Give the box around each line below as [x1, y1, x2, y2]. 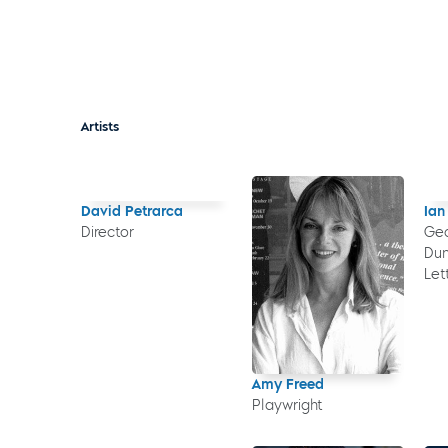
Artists [80, 118, 119, 134]
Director [80, 223, 134, 241]
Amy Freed [252, 375, 325, 393]
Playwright [252, 396, 323, 414]
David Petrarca [80, 202, 183, 220]
